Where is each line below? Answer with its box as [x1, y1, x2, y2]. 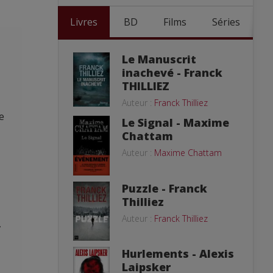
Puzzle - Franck [122, 181, 207, 196]
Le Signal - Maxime [122, 115, 229, 130]
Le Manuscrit [122, 52, 196, 66]
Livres [70, 15, 97, 29]
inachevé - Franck [122, 65, 222, 80]
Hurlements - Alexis [122, 246, 234, 261]
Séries [212, 15, 240, 29]
